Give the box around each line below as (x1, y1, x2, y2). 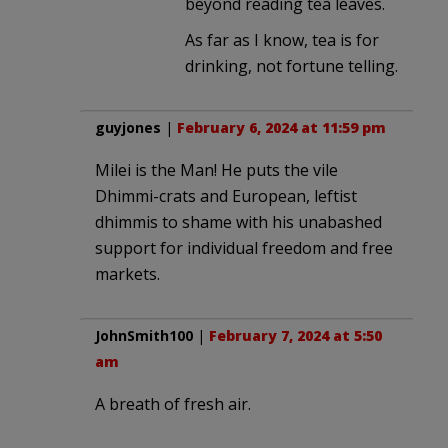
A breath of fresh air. (95, 392, 251, 415)
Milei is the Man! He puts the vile (95, 158, 338, 181)
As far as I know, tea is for (185, 28, 379, 51)
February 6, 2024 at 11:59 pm (177, 117, 386, 137)
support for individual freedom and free (95, 236, 393, 259)
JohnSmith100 (95, 325, 193, 345)
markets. (95, 262, 160, 285)
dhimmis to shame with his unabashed (95, 210, 382, 233)
